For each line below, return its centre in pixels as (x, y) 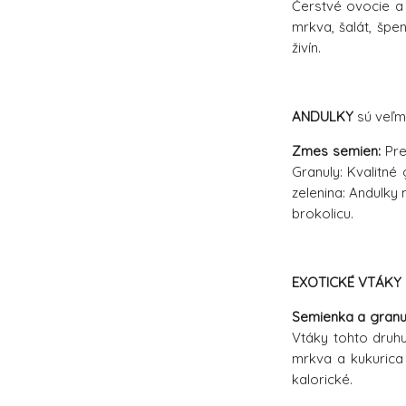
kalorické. (322, 380)
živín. (306, 48)
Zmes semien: (337, 151)
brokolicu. (323, 214)
